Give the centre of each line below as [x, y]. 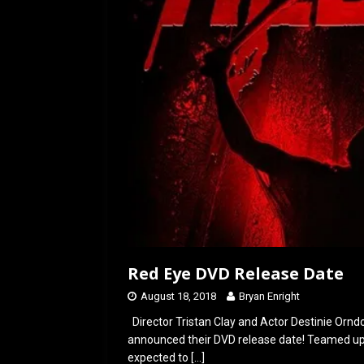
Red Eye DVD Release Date [236, 273]
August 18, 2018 [178, 296]
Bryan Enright [269, 296]
